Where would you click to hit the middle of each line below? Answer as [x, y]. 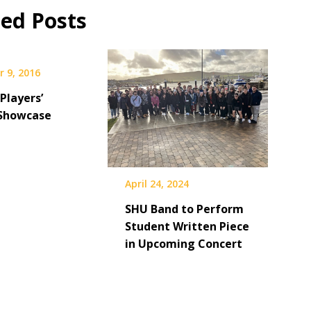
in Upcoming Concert [183, 244]
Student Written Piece [187, 227]
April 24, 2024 [157, 184]
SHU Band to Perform [184, 209]
